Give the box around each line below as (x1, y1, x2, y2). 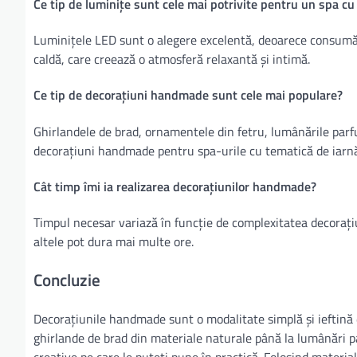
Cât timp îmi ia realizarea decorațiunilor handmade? (33, 176, 316, 196)
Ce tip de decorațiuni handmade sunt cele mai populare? (33, 85, 343, 105)
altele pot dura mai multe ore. (33, 232, 194, 252)
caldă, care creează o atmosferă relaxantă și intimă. (33, 49, 310, 69)
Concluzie (33, 266, 100, 292)
